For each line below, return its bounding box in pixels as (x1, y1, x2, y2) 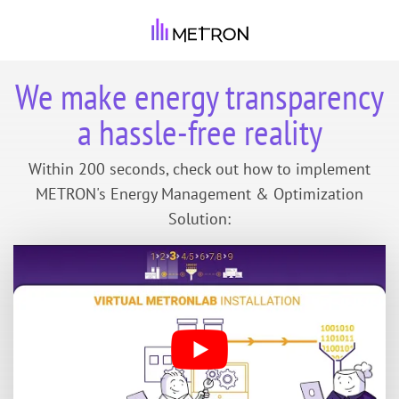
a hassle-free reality (77, 108, 322, 155)
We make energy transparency (15, 72, 384, 119)
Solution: (168, 208, 231, 230)
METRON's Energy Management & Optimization (36, 183, 363, 205)
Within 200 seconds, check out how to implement (28, 159, 370, 180)
